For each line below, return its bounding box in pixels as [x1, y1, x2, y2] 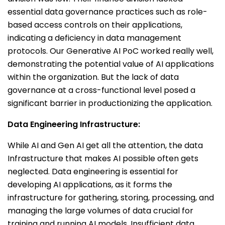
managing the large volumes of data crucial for [8, 205, 193, 216]
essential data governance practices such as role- [8, 6, 207, 18]
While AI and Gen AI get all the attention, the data [8, 140, 203, 151]
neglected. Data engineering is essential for [8, 166, 178, 177]
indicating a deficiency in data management [8, 32, 181, 44]
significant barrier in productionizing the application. [8, 97, 212, 109]
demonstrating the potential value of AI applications [8, 58, 214, 70]
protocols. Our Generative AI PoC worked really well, [8, 45, 213, 57]
